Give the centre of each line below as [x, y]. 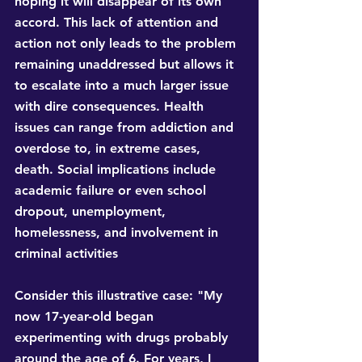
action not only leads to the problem [127, 44]
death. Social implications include [117, 170]
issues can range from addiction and [126, 128]
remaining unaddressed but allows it [126, 65]
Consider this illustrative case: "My [120, 296]
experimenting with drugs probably [123, 338]
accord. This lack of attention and [118, 23]
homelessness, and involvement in [118, 233]
